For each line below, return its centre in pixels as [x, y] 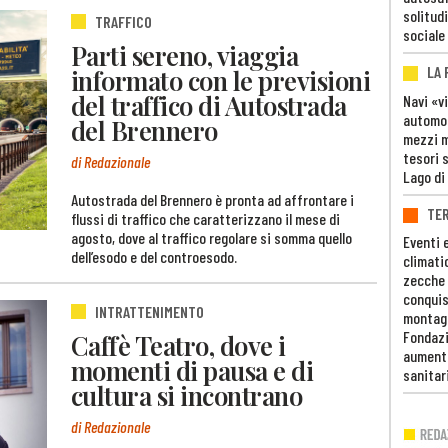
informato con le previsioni [221, 80]
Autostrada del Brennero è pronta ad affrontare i [212, 199]
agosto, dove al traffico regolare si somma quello [211, 237]
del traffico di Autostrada [209, 105]
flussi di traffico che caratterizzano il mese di [205, 218]
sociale [424, 35]
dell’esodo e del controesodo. [154, 256]
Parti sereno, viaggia [185, 55]
